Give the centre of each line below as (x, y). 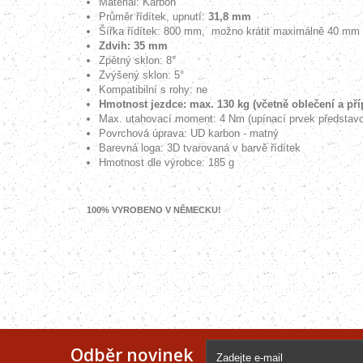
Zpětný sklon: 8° (137, 60)
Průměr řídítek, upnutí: (154, 17)
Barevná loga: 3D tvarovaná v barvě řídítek (200, 148)
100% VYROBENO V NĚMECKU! (154, 210)
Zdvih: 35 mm (133, 46)
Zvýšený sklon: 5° (141, 75)
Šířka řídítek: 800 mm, (154, 31)
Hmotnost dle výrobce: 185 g (167, 162)
